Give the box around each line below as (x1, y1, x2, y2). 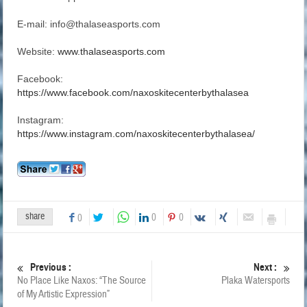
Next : (253, 261, 277, 274)
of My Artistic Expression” (17, 288, 110, 302)
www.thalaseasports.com (58, 46, 166, 58)
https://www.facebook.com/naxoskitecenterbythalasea (17, 87, 249, 99)
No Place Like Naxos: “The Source (17, 274, 147, 288)
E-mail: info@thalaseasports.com (17, 19, 161, 30)
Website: (17, 46, 58, 58)
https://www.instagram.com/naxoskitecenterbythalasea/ (17, 128, 256, 140)
